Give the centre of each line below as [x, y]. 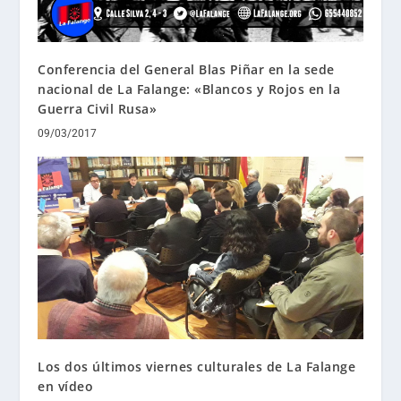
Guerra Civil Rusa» [98, 109]
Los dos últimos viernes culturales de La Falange [197, 367]
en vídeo [66, 387]
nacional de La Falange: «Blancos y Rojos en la [189, 90]
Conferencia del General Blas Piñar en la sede [186, 70]
